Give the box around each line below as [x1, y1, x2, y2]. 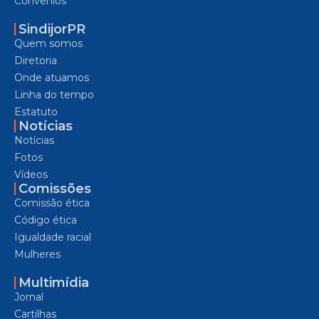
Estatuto [14, 105, 58, 118]
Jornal [14, 290, 43, 303]
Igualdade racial [14, 230, 91, 244]
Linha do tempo [14, 88, 94, 101]
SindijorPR [19, 21, 85, 37]
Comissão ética [14, 196, 90, 209]
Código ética [14, 213, 77, 226]
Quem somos [14, 36, 83, 50]
